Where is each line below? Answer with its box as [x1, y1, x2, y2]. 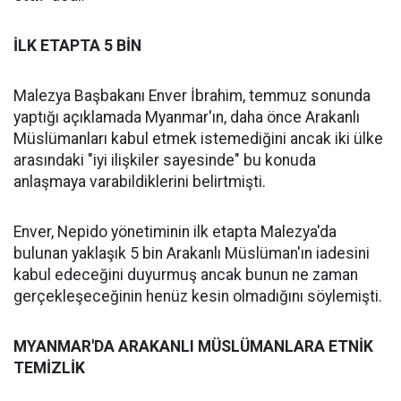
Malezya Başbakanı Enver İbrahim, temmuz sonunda [13, 87, 371, 105]
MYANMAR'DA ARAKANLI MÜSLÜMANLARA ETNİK [13, 337, 373, 355]
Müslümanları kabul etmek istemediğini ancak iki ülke [13, 130, 383, 148]
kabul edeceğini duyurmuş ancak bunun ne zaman [13, 266, 358, 284]
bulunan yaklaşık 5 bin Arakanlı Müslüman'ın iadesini [13, 244, 370, 262]
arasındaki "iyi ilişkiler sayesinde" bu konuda [13, 151, 316, 169]
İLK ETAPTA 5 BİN [13, 37, 141, 55]
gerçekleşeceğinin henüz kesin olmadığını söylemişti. [13, 287, 382, 305]
